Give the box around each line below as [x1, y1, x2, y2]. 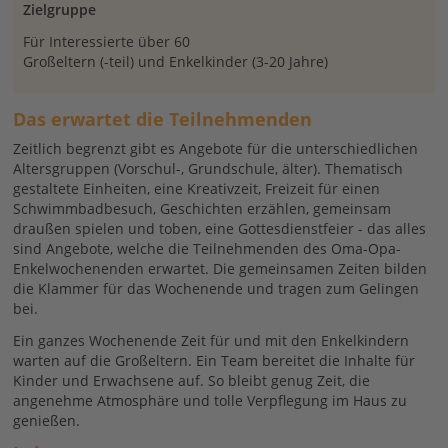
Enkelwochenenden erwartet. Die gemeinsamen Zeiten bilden [13, 258, 428, 278]
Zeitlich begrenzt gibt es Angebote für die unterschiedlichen [13, 138, 419, 158]
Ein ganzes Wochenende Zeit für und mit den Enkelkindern [13, 330, 410, 350]
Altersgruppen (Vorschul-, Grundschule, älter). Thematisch [13, 158, 404, 178]
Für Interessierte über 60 [23, 31, 191, 51]
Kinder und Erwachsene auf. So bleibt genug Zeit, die [13, 370, 371, 390]
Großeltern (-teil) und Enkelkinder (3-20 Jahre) [23, 51, 329, 71]
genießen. [13, 410, 81, 430]
